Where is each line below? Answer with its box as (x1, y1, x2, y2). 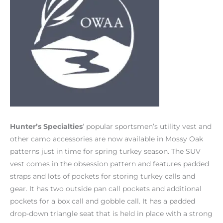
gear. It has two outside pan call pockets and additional (10, 184, 202, 193)
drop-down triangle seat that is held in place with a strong (10, 209, 213, 218)
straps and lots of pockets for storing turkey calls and (10, 172, 195, 180)
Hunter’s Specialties (10, 122, 83, 130)
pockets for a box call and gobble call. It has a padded (10, 197, 195, 205)
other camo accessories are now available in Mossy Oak (10, 134, 203, 143)
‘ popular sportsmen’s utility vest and (83, 122, 212, 130)
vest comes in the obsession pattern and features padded (10, 159, 209, 168)
